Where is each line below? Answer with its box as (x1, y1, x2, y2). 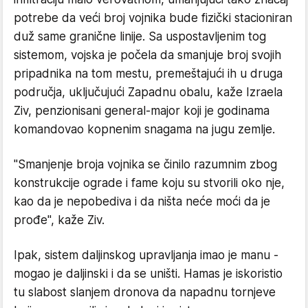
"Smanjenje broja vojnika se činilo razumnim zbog (14, 157, 277, 172)
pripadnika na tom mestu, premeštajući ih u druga (14, 67, 283, 81)
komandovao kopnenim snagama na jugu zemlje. (14, 122, 275, 137)
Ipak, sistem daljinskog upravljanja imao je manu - (14, 248, 278, 263)
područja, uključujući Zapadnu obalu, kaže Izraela (14, 85, 283, 100)
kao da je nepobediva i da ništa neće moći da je (14, 195, 270, 209)
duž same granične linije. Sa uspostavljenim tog (14, 30, 266, 44)
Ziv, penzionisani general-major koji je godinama (14, 104, 269, 118)
